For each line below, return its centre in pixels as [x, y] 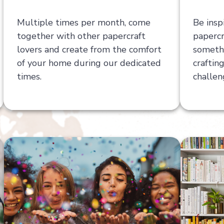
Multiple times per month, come [83, 22]
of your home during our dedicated [89, 63]
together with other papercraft [81, 36]
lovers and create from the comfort [89, 49]
